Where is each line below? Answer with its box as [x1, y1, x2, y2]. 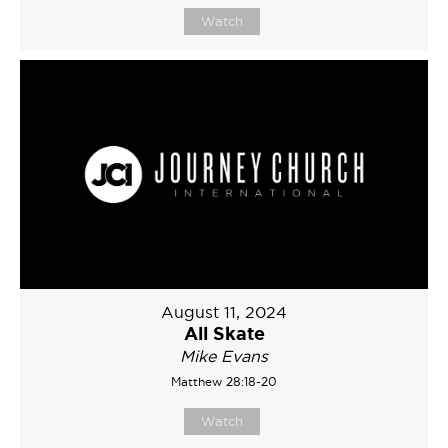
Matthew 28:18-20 [171, 375, 277, 389]
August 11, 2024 [161, 303, 287, 322]
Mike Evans [180, 347, 268, 366]
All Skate [183, 323, 265, 344]
